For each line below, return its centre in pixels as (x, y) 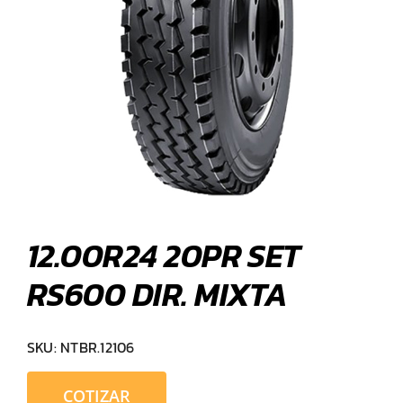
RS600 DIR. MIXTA (157, 295)
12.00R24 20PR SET (163, 256)
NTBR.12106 (98, 348)
